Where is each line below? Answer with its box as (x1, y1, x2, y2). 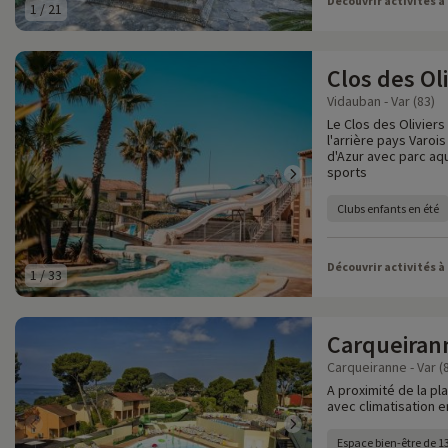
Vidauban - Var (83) (327, 92, 435, 110)
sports (327, 163, 367, 181)
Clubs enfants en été (337, 201, 439, 216)
